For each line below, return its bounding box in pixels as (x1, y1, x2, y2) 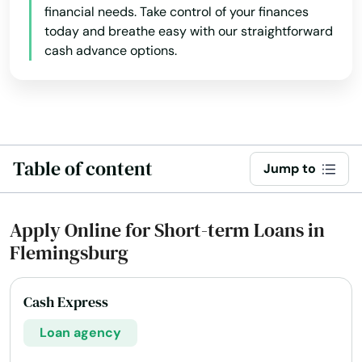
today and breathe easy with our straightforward (44, 23, 333, 40)
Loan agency (40, 324, 121, 341)
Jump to (263, 160, 316, 177)
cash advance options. (44, 42, 177, 59)
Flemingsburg (10, 239, 128, 266)
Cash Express (23, 292, 108, 312)
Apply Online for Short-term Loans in (10, 217, 325, 243)
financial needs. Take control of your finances (44, 3, 309, 20)
